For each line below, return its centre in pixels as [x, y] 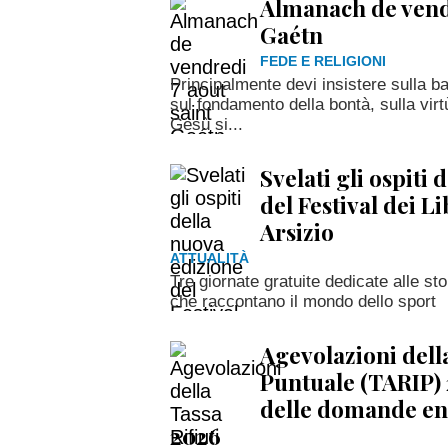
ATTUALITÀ [209, 258]
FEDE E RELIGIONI [323, 61]
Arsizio [297, 231]
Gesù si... [206, 124]
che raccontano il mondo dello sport [303, 301]
